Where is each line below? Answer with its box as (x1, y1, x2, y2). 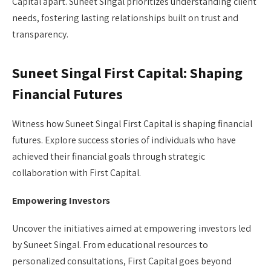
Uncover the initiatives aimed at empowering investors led (12, 221, 251, 235)
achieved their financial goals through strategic (12, 149, 205, 163)
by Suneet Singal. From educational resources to (12, 238, 208, 251)
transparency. (12, 28, 68, 41)
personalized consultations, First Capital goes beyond (12, 254, 232, 267)
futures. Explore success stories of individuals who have (12, 133, 236, 146)
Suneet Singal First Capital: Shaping (12, 63, 243, 82)
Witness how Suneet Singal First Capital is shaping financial (12, 117, 252, 130)
